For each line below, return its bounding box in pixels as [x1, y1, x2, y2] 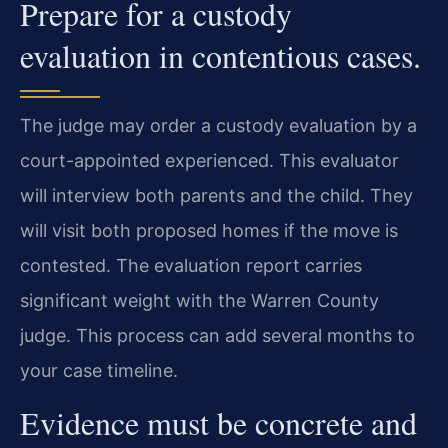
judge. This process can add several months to [20, 324, 415, 346]
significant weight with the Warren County [20, 289, 379, 311]
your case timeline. [20, 359, 178, 381]
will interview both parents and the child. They [20, 184, 413, 206]
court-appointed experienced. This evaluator [20, 149, 399, 171]
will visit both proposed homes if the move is [20, 219, 398, 241]
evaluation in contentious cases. [20, 33, 421, 77]
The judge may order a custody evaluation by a [20, 114, 417, 136]
